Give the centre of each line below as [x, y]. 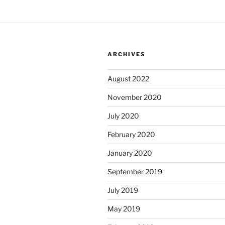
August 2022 [128, 78]
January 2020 [130, 153]
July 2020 [123, 116]
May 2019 [124, 208]
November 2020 [135, 97]
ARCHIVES [127, 54]
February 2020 [131, 134]
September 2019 [135, 171]
